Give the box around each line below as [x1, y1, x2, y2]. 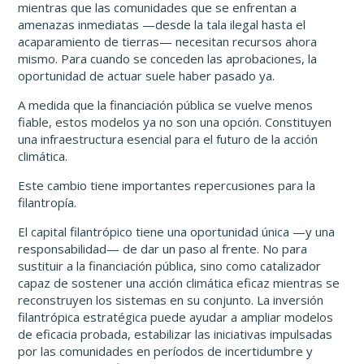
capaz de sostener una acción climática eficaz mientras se [18, 274, 340, 291]
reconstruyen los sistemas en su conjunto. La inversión [18, 291, 324, 308]
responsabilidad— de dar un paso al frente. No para [18, 240, 308, 257]
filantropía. [18, 193, 80, 210]
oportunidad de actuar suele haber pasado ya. [18, 67, 279, 84]
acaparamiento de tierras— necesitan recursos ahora [18, 32, 318, 50]
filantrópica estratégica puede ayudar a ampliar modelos [18, 308, 334, 325]
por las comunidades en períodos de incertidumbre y [18, 342, 314, 359]
